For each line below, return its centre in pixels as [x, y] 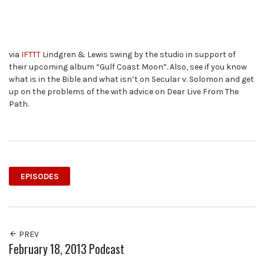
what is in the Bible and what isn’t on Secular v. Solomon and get [131, 80]
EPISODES [39, 176]
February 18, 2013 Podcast [67, 249]
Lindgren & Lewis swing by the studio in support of [138, 55]
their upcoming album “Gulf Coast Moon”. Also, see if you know [128, 67]
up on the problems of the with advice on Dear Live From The [124, 92]
